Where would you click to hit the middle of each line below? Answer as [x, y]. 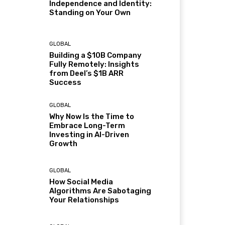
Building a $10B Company [96, 55]
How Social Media [81, 182]
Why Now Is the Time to [92, 116]
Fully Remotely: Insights [94, 65]
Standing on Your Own [90, 13]
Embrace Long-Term [87, 125]
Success [66, 83]
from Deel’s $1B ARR [87, 74]
